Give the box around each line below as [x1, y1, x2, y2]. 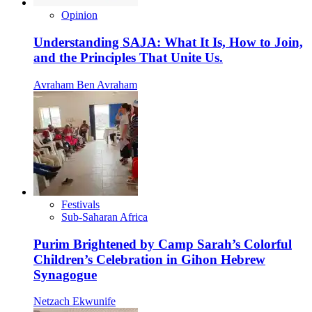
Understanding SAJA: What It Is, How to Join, [33, 35, 303, 50]
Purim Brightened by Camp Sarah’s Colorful [33, 236, 292, 251]
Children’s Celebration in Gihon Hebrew [33, 251, 265, 267]
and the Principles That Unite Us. [33, 50, 223, 65]
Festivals [61, 198, 100, 210]
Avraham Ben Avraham [33, 78, 137, 91]
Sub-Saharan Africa [61, 210, 148, 223]
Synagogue [33, 267, 97, 282]
